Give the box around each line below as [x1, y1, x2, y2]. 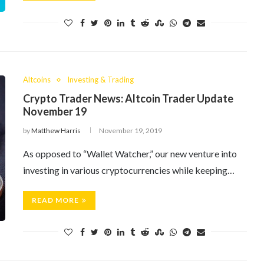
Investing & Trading [67, 75, 134, 84]
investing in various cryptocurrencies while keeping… [23, 164, 235, 176]
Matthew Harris [31, 126, 81, 135]
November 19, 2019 [99, 126, 162, 135]
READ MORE [32, 196, 79, 204]
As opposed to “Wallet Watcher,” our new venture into [23, 148, 237, 159]
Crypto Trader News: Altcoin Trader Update [23, 92, 233, 105]
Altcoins [23, 75, 51, 84]
